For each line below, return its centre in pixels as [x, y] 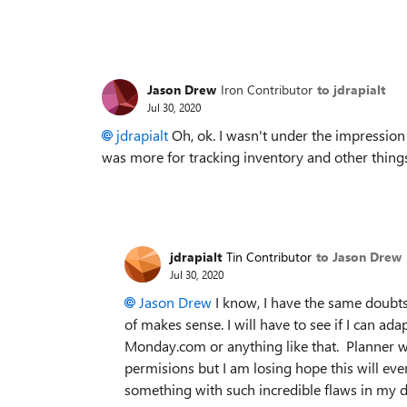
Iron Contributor [267, 89]
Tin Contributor [269, 256]
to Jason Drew [359, 256]
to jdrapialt [351, 89]
